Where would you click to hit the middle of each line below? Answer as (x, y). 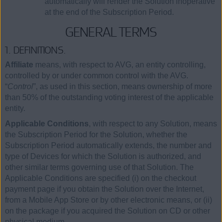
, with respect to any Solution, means (153, 124)
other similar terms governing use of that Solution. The (99, 167)
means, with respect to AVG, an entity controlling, (119, 64)
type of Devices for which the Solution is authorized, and (103, 157)
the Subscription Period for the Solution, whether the (96, 135)
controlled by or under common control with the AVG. (97, 75)
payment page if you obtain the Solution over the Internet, (105, 189)
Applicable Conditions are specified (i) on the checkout (101, 178)
